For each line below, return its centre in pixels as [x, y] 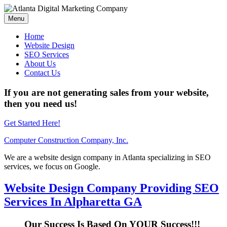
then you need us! [41, 103]
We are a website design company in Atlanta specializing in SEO [107, 158]
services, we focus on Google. [52, 167]
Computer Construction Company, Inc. [66, 140]
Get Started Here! [32, 123]
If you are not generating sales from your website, [106, 92]
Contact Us [42, 73]
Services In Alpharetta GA [73, 202]
